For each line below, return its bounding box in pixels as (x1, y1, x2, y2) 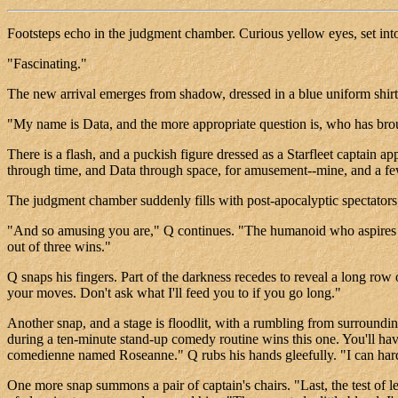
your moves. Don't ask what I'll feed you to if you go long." (7, 284, 341, 300)
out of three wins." (7, 238, 111, 254)
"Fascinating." (7, 55, 87, 71)
